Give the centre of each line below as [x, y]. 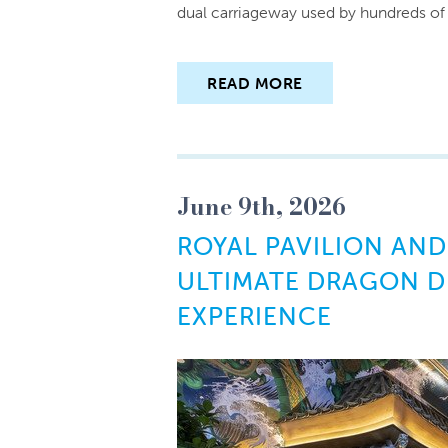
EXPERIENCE [254, 316]
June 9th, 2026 [261, 206]
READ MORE [255, 83]
